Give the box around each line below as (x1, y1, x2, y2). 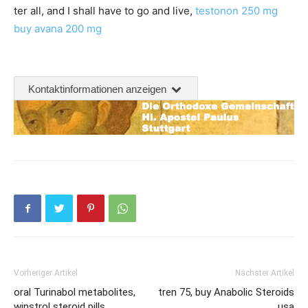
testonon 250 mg (195, 3, 278, 17)
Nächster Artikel (235, 267, 294, 278)
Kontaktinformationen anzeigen (28, 82, 169, 95)
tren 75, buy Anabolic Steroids (158, 285, 294, 298)
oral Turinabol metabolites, (14, 285, 135, 298)
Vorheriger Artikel (14, 267, 78, 278)
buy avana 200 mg (14, 21, 102, 35)
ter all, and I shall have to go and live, (14, 3, 195, 17)
